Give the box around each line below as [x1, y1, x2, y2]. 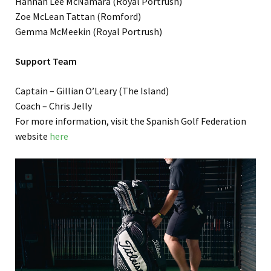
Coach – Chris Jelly [15, 100, 92, 113]
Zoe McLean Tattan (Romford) [15, 10, 141, 23]
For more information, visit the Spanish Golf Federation [15, 115, 246, 128]
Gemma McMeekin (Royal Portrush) [15, 25, 162, 38]
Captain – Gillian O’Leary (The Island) [15, 85, 169, 97]
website [15, 130, 50, 143]
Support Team [15, 55, 77, 68]
